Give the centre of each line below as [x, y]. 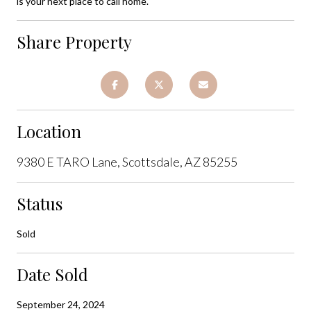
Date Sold [52, 274]
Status [40, 203]
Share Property [74, 41]
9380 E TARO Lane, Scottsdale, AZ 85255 [127, 161]
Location [49, 131]
